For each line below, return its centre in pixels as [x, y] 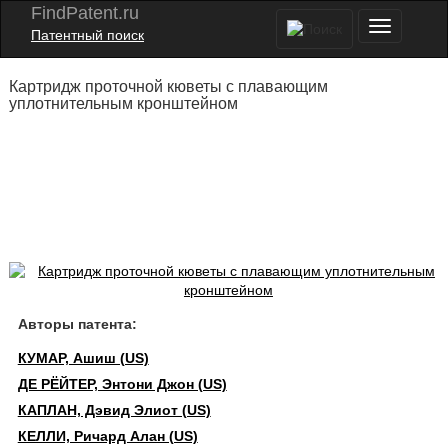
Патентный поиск [87, 35]
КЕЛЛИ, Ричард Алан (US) [107, 436]
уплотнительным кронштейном [123, 103]
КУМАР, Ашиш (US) [83, 358]
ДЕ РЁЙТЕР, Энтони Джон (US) [122, 384]
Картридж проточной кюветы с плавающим [168, 86]
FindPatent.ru [85, 13]
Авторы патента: [77, 324]
